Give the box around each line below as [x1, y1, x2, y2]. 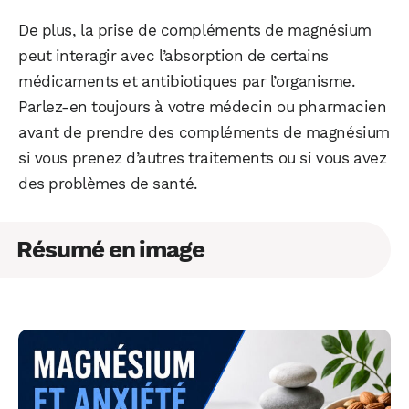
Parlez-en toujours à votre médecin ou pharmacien [18, 97, 387, 116]
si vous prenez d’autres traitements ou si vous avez [18, 148, 387, 167]
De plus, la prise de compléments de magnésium [18, 20, 372, 39]
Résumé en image [16, 235, 205, 263]
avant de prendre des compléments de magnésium [18, 122, 390, 142]
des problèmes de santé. [18, 173, 198, 193]
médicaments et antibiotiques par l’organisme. [18, 71, 356, 90]
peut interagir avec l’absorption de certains [18, 46, 329, 65]
